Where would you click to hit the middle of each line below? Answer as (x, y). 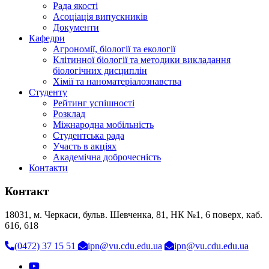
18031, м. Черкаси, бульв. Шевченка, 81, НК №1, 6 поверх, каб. (134, 214)
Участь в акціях (85, 147)
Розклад (69, 114)
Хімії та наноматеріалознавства (117, 82)
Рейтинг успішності (94, 103)
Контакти (48, 168)
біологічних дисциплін (100, 71)
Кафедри (47, 38)
